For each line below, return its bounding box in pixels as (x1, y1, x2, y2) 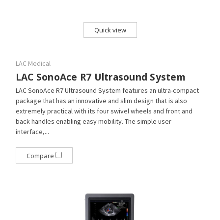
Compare (26, 151, 55, 161)
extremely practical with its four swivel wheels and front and (15, 107, 192, 116)
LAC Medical (15, 59, 51, 68)
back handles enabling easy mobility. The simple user (15, 117, 171, 126)
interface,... (15, 127, 49, 137)
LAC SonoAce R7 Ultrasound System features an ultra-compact (15, 86, 199, 95)
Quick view (94, 26, 126, 35)
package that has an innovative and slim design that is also (15, 96, 187, 106)
